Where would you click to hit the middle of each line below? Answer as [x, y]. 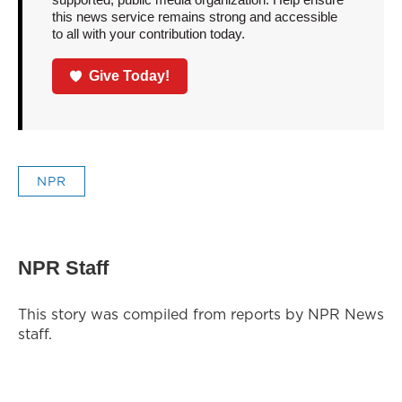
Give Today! [130, 75]
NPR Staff [63, 267]
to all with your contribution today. [148, 34]
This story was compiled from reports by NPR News [201, 314]
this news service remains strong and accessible [194, 17]
